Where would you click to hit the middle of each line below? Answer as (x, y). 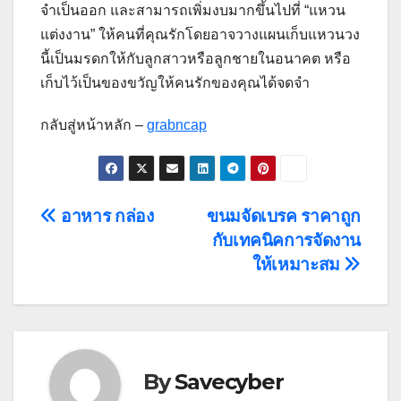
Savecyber (229, 382)
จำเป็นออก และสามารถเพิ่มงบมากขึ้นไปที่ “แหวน (193, 11)
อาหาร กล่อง (105, 217)
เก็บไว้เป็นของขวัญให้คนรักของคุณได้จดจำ (175, 83)
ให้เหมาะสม (299, 265)
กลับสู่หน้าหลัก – (94, 125)
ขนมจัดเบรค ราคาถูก (284, 217)
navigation (112, 260)
